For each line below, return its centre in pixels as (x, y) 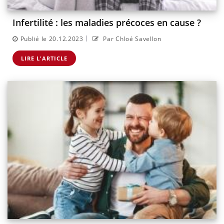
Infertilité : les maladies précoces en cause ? (107, 23)
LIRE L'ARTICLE (44, 58)
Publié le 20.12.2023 (52, 38)
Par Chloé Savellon (131, 38)
